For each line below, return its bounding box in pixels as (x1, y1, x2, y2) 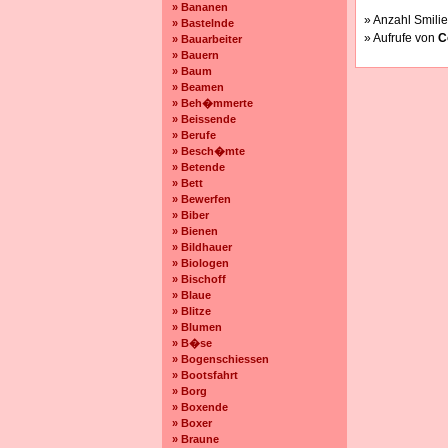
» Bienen (172, 225, 218, 237)
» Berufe (172, 129, 216, 141)
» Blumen (172, 321, 222, 333)
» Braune (172, 433, 219, 445)
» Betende (172, 161, 225, 173)
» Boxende (172, 401, 228, 413)
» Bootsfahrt (172, 369, 238, 381)
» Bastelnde (172, 17, 234, 29)
